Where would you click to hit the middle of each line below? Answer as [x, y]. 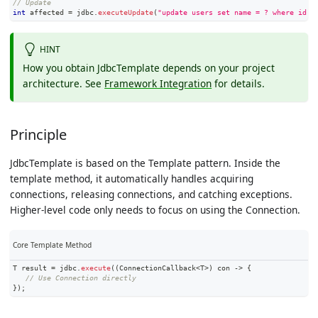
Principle [38, 134]
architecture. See [64, 83]
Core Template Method [52, 245]
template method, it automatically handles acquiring [131, 178]
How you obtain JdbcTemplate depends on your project [149, 68]
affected [46, 13]
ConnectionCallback [157, 268]
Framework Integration [158, 83]
